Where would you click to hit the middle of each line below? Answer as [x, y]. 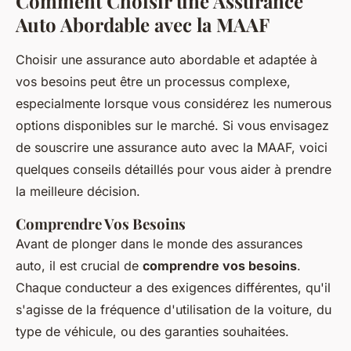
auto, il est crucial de [79, 266]
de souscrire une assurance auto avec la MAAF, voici [172, 148]
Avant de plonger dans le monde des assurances [159, 244]
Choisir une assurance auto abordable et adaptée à [166, 60]
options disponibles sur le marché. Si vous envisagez [172, 126]
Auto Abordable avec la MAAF [143, 25]
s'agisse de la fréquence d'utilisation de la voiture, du [174, 310]
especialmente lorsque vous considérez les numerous [174, 104]
